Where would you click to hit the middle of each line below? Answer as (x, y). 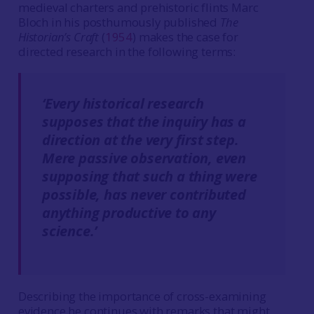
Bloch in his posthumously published (119, 22)
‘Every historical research (123, 103)
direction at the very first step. (140, 139)
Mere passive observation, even (144, 158)
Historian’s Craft (59, 37)
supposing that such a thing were (149, 176)
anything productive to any (129, 212)
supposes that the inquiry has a (144, 121)
